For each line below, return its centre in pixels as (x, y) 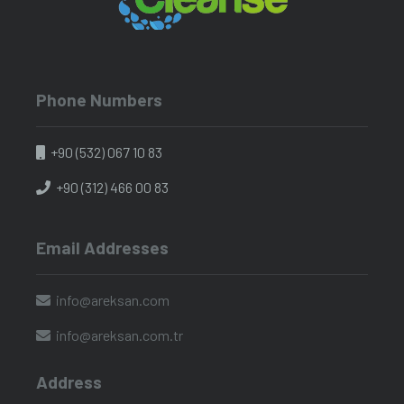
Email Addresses (102, 247)
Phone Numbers (99, 99)
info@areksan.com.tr (120, 335)
